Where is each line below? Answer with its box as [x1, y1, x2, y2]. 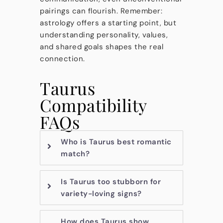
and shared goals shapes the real [40, 42, 163, 52]
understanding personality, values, [40, 30, 168, 40]
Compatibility [40, 94, 147, 116]
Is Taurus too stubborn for [61, 177, 161, 187]
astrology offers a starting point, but [40, 18, 176, 28]
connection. [40, 54, 85, 64]
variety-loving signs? [61, 189, 142, 199]
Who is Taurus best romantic [61, 137, 172, 147]
